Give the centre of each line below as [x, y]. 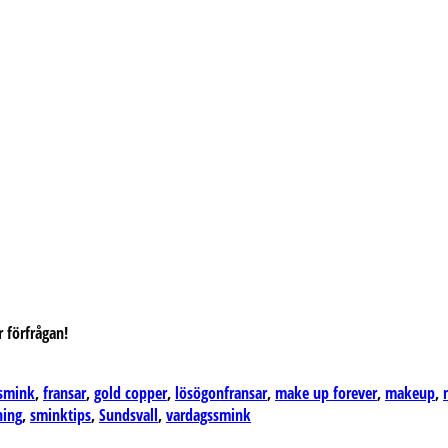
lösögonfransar [221, 392]
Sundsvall [128, 414]
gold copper [130, 392]
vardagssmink [208, 414]
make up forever [326, 392]
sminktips [60, 414]
